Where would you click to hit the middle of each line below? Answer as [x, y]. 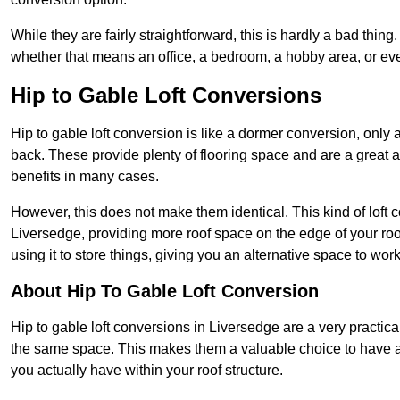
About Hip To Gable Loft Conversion [165, 292]
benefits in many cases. [85, 177]
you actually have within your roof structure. [147, 371]
